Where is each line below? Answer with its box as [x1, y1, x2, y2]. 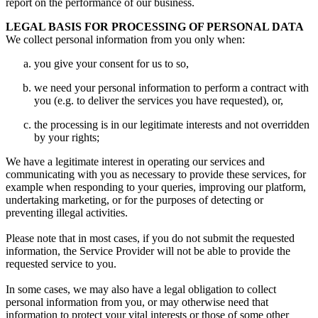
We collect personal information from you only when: [6, 33, 245, 46]
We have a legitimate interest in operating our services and [6, 155, 265, 168]
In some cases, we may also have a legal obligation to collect [6, 283, 276, 296]
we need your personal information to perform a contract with [34, 82, 309, 94]
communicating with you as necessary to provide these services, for [6, 168, 306, 181]
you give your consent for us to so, [34, 57, 189, 70]
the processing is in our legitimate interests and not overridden [34, 119, 309, 131]
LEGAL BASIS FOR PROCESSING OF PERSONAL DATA [6, 21, 304, 33]
